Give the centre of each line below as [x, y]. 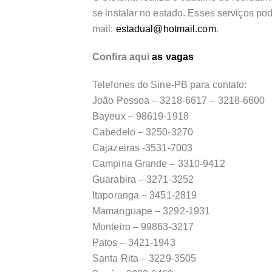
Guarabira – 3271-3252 [143, 180]
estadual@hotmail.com [166, 29]
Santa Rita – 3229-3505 [144, 259]
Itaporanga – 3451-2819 [145, 195]
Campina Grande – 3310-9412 [159, 164]
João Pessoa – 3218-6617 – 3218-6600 [179, 101]
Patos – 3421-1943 [134, 243]
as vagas [173, 57]
